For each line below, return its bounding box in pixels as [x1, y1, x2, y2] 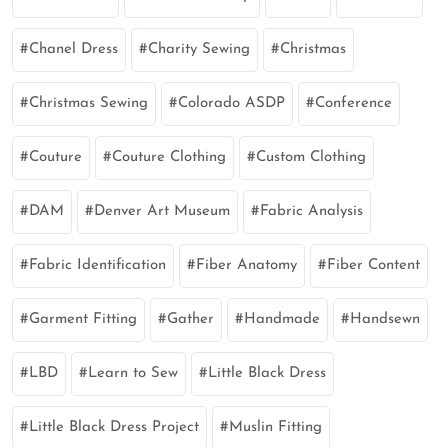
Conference [315, 95, 392, 111]
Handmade [244, 311, 320, 327]
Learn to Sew [88, 365, 178, 381]
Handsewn [350, 311, 420, 327]
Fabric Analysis [260, 203, 363, 219]
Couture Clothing [112, 149, 226, 165]
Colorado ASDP [178, 95, 285, 111]
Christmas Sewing [29, 95, 148, 111]
